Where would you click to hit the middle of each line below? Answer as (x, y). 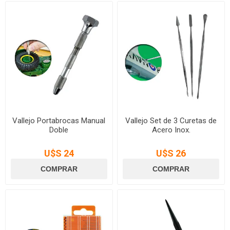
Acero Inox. (171, 130)
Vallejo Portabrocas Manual (59, 120)
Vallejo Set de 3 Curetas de (171, 120)
